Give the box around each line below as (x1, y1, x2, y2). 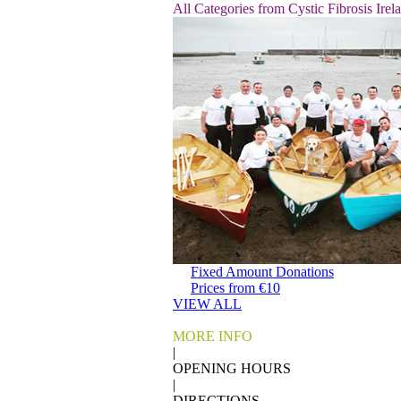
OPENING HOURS (173, 361, 291, 376)
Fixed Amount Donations (191, 264, 334, 279)
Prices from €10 (191, 280, 280, 295)
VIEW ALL (173, 296, 242, 311)
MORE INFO (173, 328, 252, 344)
